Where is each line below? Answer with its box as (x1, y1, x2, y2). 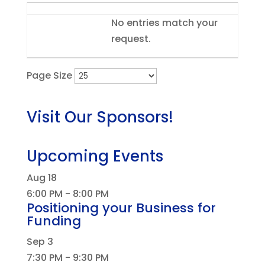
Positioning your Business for (26, 199, 216, 217)
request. (111, 32, 151, 46)
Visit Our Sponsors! (26, 106, 173, 128)
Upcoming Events (26, 146, 163, 167)
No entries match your (111, 16, 218, 30)
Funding (26, 212, 81, 230)
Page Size (26, 69, 72, 82)
